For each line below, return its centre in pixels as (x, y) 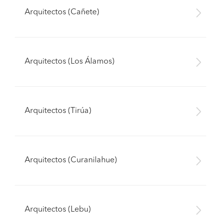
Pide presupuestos (110, 204)
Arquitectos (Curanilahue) (71, 160)
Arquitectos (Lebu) (58, 210)
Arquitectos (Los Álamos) (70, 62)
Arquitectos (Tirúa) (58, 111)
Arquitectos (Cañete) (62, 12)
